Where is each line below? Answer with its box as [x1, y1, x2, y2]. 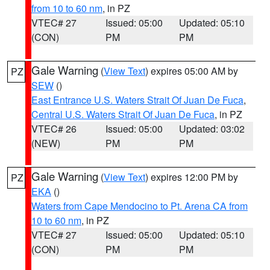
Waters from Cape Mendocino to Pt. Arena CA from [31, 199, 248, 213]
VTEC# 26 [31, 122, 77, 136]
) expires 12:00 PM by [145, 170, 238, 184]
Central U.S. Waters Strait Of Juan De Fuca [31, 107, 215, 121]
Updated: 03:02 [179, 122, 245, 136]
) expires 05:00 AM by [145, 64, 238, 78]
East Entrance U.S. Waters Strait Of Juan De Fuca [31, 93, 243, 107]
